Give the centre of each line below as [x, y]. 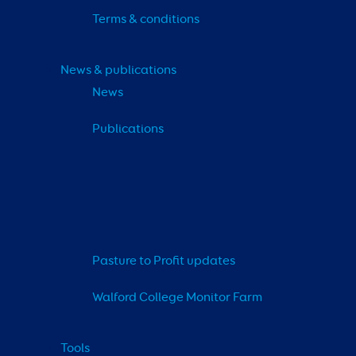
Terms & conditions [146, 19]
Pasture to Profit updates [164, 261]
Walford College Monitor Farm [177, 298]
